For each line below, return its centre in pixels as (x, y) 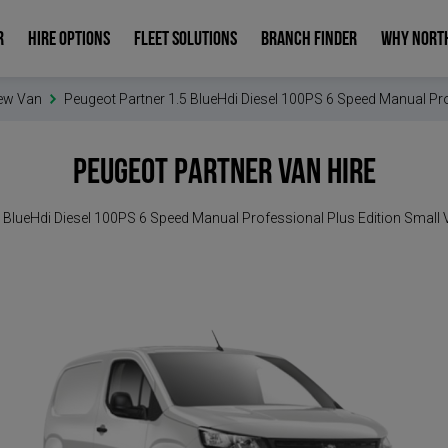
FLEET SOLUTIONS (185, 40)
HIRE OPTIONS (68, 40)
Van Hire (326, 173)
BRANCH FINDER (308, 40)
